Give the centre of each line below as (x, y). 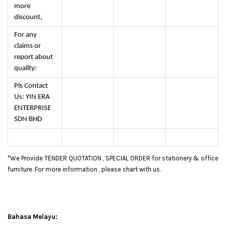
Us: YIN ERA (32, 97)
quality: (25, 68)
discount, (29, 17)
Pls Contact (31, 86)
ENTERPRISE (33, 108)
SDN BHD (29, 119)
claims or (27, 46)
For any (25, 35)
